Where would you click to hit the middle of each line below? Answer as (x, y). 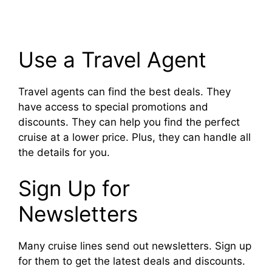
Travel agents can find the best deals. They (124, 91)
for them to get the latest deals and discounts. (132, 261)
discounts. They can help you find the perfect (129, 122)
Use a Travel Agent (112, 59)
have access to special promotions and (113, 107)
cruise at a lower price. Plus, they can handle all (134, 137)
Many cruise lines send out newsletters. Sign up (135, 246)
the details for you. (64, 152)
